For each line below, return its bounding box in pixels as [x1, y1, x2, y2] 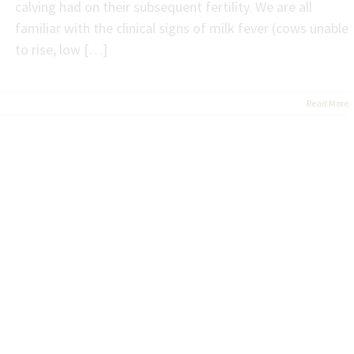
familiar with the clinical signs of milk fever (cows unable [15, 19, 348, 37]
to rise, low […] [15, 40, 107, 58]
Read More [307, 97, 348, 109]
